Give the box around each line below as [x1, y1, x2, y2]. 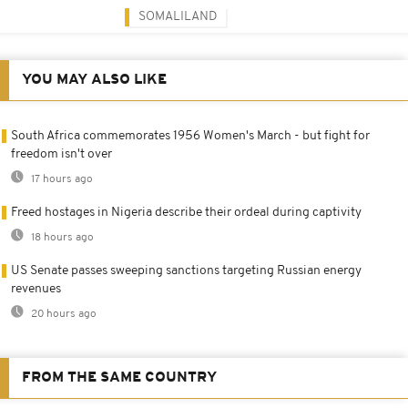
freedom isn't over [11, 147, 112, 161]
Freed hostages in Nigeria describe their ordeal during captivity [11, 205, 362, 219]
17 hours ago [28, 173, 93, 185]
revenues [11, 281, 61, 296]
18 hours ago [28, 231, 94, 243]
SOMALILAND [138, 9, 217, 24]
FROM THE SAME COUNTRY [22, 370, 217, 385]
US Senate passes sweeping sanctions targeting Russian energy [11, 263, 362, 278]
